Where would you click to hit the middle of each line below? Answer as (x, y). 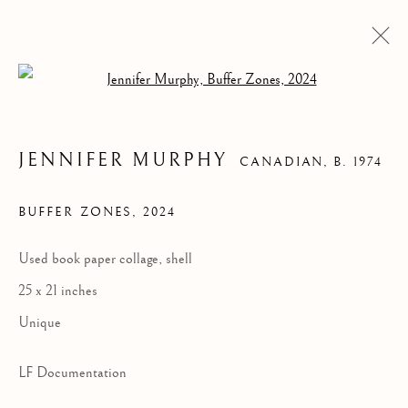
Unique (40, 323)
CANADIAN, (286, 162)
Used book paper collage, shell (105, 259)
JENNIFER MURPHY (123, 160)
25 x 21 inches (58, 291)
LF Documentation (72, 373)
